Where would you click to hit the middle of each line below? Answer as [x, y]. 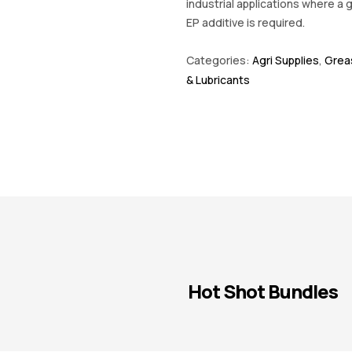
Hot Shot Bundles [263, 291]
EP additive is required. [245, 22]
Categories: [219, 60]
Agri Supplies [285, 60]
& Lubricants [218, 79]
